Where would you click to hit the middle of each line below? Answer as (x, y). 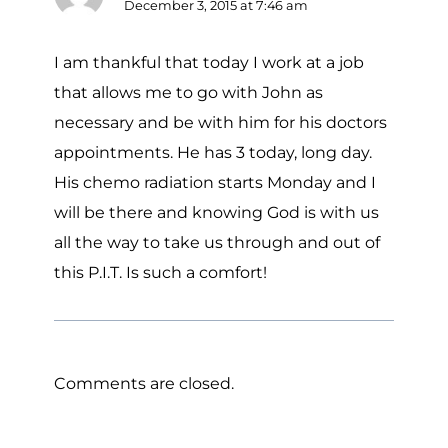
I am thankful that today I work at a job (209, 63)
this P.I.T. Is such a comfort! (160, 273)
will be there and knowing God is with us (216, 213)
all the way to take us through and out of (217, 243)
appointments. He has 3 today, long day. (213, 153)
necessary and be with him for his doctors (220, 123)
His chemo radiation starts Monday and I (215, 183)
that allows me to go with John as (188, 93)
